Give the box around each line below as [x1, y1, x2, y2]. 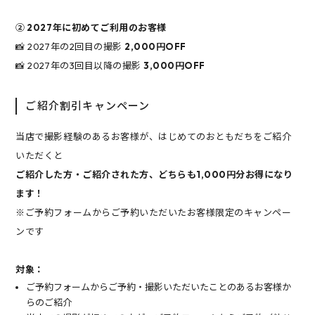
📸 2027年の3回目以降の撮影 [15, 59, 144, 71]
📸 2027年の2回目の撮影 [15, 40, 125, 52]
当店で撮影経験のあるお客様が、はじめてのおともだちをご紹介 [15, 130, 292, 142]
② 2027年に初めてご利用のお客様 [15, 21, 167, 33]
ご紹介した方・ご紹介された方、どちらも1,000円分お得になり [15, 168, 293, 180]
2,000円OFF [124, 40, 186, 52]
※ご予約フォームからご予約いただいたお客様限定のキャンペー [15, 206, 292, 218]
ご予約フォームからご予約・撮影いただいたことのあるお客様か [26, 281, 292, 292]
